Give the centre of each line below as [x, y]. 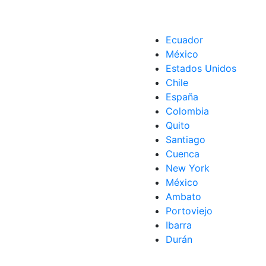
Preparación [80, 25]
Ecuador [184, 40]
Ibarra [179, 225]
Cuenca [183, 154]
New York [188, 168]
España [182, 97]
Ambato [183, 197]
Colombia [187, 111]
